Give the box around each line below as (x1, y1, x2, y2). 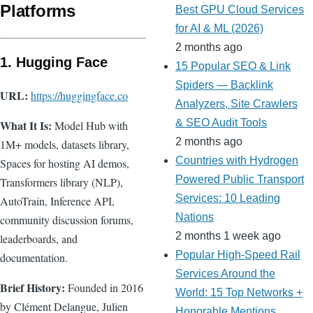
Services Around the (175, 268, 275, 280)
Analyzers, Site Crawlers (175, 98, 298, 110)
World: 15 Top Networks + (175, 286, 303, 299)
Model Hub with (52, 117, 128, 133)
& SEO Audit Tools (175, 117, 267, 129)
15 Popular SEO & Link (175, 60, 291, 73)
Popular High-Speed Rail (175, 249, 300, 261)
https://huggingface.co (31, 87, 128, 103)
